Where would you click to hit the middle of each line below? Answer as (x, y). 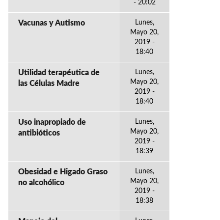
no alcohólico (41, 183)
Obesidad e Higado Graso (63, 172)
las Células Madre (49, 83)
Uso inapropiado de (52, 122)
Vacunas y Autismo (52, 23)
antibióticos (39, 133)
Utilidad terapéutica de (59, 73)
